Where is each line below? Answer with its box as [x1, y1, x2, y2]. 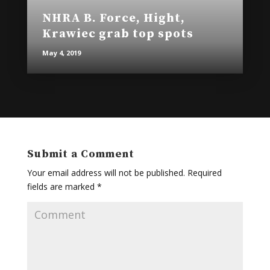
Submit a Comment [27, 147, 134, 162]
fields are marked [27, 181, 97, 193]
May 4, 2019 [42, 48, 81, 58]
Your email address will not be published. [27, 167, 185, 179]
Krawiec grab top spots [42, 27, 193, 42]
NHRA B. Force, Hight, [42, 11, 185, 27]
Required [184, 167, 222, 179]
